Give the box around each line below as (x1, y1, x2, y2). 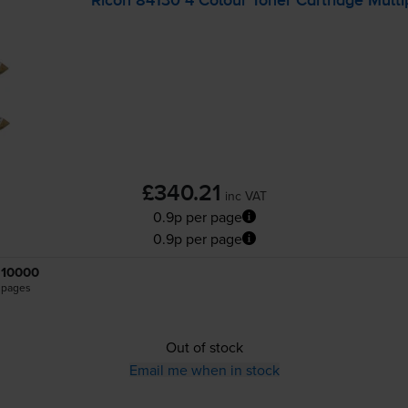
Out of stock (165, 336, 243, 357)
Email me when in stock (128, 359, 280, 380)
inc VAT (224, 186, 267, 205)
